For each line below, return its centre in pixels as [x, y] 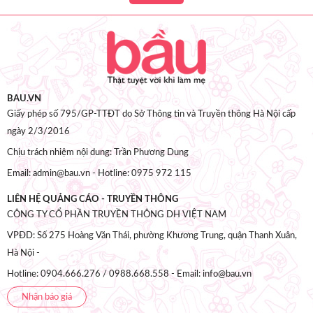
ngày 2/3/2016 [38, 132]
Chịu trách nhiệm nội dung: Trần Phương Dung [98, 153]
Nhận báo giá [47, 297]
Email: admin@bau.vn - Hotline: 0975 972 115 [99, 174]
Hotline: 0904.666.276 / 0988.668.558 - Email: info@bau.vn [129, 274]
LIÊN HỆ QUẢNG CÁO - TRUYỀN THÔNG [93, 199]
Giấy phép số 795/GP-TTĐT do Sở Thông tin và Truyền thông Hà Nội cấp [151, 114]
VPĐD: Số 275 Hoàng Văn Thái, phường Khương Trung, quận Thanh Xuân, [152, 236]
